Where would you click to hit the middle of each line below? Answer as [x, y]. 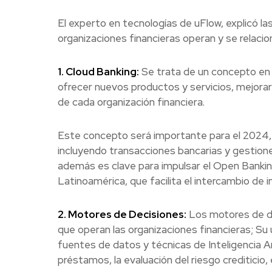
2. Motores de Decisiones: [122, 215]
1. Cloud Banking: [98, 72]
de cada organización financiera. [131, 102]
